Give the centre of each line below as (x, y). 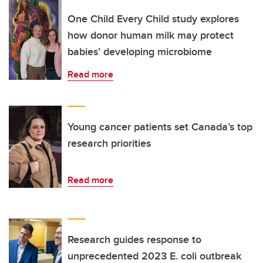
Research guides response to (134, 240)
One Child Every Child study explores (153, 19)
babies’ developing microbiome (140, 52)
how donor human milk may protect (151, 36)
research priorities (109, 144)
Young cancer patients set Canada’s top (160, 127)
